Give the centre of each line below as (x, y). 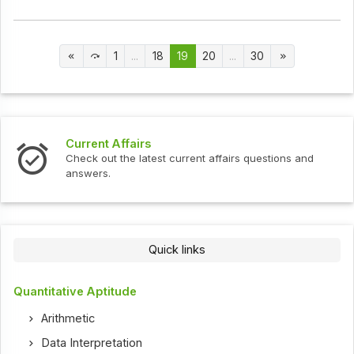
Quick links (177, 249)
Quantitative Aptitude (75, 291)
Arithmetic (68, 318)
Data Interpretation (92, 343)
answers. (88, 173)
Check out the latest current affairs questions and (190, 158)
